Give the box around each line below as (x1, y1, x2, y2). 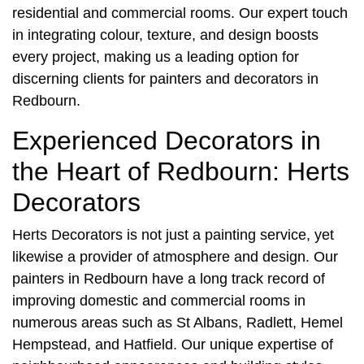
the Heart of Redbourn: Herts (12, 157, 349, 187)
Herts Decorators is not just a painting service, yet (12, 227, 334, 244)
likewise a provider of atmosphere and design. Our (12, 249, 338, 266)
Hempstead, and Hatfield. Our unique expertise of (12, 336, 333, 353)
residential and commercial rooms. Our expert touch (12, 5, 348, 22)
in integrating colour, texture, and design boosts (12, 27, 318, 44)
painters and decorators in (149, 71, 318, 88)
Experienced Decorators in (12, 126, 321, 156)
